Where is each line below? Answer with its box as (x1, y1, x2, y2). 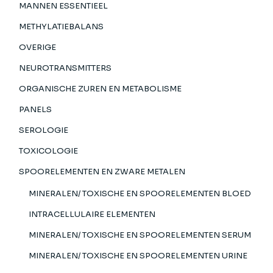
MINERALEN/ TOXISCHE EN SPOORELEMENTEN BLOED (29, 188, 252, 199)
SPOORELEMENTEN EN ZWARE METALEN (19, 166, 186, 177)
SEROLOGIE (19, 124, 69, 135)
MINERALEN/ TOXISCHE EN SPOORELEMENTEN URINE (29, 250, 248, 261)
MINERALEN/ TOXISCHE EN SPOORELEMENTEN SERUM (29, 229, 252, 240)
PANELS (19, 104, 52, 115)
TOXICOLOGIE (19, 145, 79, 156)
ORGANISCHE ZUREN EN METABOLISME (19, 83, 182, 94)
